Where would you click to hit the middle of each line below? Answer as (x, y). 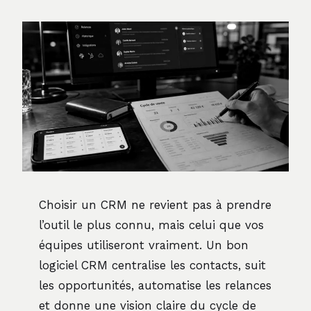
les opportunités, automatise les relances (155, 285)
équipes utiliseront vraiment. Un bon (144, 245)
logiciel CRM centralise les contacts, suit (152, 265)
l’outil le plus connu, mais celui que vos (151, 225)
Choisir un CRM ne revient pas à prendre (155, 204)
